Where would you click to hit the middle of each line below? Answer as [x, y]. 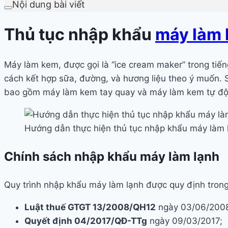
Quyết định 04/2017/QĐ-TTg [86, 221]
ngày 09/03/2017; [185, 221]
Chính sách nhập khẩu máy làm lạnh [112, 156]
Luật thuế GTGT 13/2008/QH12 [90, 207]
